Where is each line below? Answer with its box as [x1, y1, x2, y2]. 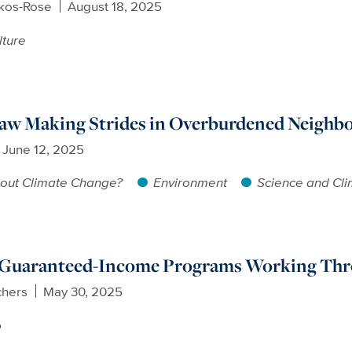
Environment [152, 172, 227, 192]
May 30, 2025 [42, 281, 123, 302]
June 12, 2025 [2, 138, 84, 159]
